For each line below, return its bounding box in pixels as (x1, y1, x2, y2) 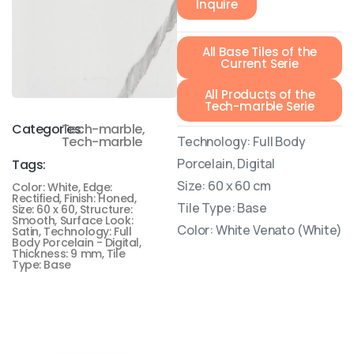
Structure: (79, 201, 133, 217)
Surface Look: (59, 212, 134, 228)
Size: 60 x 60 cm (177, 176, 271, 194)
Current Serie (220, 55, 299, 72)
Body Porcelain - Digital (12, 234, 139, 250)
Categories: (12, 120, 84, 138)
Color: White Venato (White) (177, 220, 342, 239)
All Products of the (204, 85, 315, 103)
